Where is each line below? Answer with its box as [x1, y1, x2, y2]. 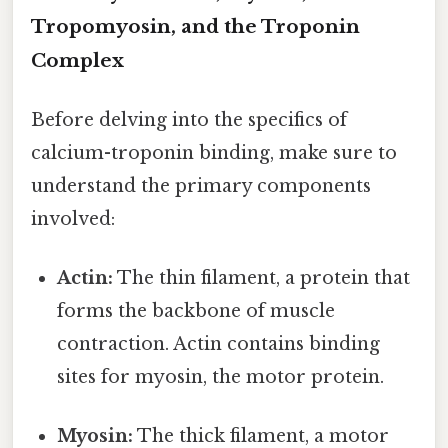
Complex [31, 48, 124, 72]
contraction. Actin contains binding [57, 333, 381, 356]
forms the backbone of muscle [57, 300, 336, 323]
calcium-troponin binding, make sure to [31, 141, 397, 164]
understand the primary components [31, 174, 371, 197]
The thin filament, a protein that [113, 267, 411, 290]
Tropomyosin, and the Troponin [31, 14, 360, 38]
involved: [31, 207, 115, 230]
